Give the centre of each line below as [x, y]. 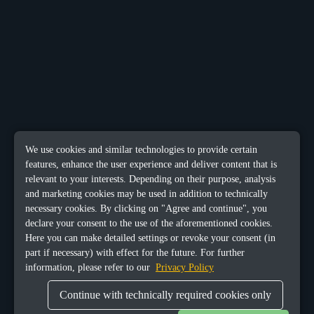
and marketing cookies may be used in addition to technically [146, 193]
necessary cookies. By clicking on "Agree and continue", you [146, 208]
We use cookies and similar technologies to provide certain [141, 149]
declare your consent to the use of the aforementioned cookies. [149, 223]
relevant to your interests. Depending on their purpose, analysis [150, 179]
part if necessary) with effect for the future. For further [135, 252]
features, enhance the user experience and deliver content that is [151, 164]
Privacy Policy [185, 267]
